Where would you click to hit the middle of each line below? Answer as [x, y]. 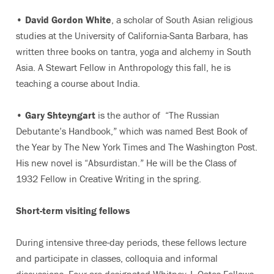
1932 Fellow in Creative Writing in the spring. [109, 179]
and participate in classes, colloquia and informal [117, 258]
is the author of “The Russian [157, 115]
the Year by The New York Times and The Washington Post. [137, 147]
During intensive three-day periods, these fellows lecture [131, 242]
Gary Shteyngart [60, 115]
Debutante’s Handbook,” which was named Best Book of [132, 131]
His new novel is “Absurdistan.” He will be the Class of [126, 163]
